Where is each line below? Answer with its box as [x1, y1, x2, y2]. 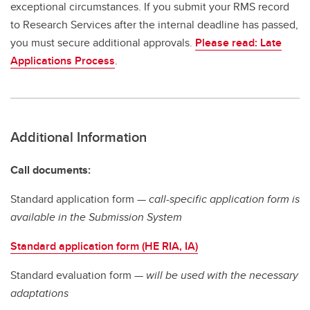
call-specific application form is [146, 191, 300, 208]
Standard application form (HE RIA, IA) [10, 238, 198, 255]
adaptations [10, 285, 69, 302]
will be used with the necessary [143, 267, 298, 284]
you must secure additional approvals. [10, 35, 195, 51]
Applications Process [10, 53, 115, 69]
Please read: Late [195, 35, 282, 51]
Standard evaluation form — [10, 267, 143, 284]
